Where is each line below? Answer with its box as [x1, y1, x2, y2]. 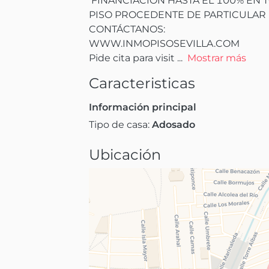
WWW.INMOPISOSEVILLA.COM [89, 37, 240, 49]
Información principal [89, 101, 196, 113]
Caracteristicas [89, 74, 195, 92]
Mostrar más [187, 52, 246, 64]
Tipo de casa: [89, 118, 152, 130]
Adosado [152, 118, 195, 130]
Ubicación [89, 145, 161, 163]
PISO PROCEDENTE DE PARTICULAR [89, 8, 266, 20]
